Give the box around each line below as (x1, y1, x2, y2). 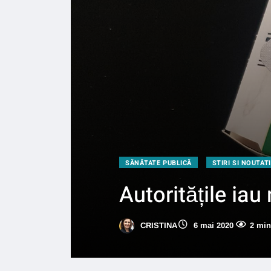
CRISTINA (138, 220, 177, 230)
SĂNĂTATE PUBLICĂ (125, 157, 192, 168)
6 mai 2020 (191, 220, 233, 230)
